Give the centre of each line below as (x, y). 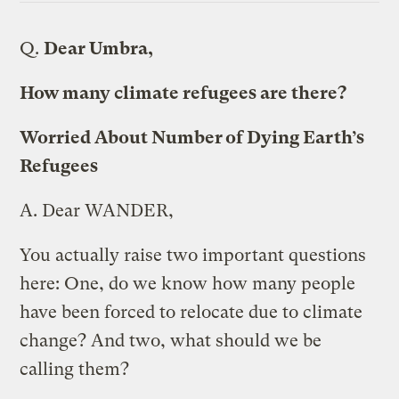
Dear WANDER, (106, 210)
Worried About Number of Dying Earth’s (192, 137)
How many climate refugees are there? (183, 93)
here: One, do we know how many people (188, 283)
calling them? (75, 369)
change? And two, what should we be (171, 340)
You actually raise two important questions (193, 255)
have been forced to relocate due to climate (191, 312)
